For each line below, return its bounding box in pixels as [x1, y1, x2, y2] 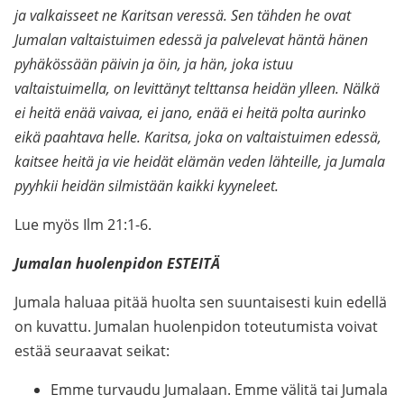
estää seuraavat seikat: [14, 341, 170, 361]
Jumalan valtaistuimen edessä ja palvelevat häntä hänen [14, 30, 368, 50]
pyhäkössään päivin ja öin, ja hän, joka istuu [14, 54, 293, 74]
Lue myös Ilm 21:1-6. [14, 215, 151, 234]
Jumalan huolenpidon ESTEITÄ [14, 253, 220, 273]
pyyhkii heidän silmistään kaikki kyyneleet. [14, 176, 279, 196]
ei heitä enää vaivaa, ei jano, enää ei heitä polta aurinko [14, 103, 366, 123]
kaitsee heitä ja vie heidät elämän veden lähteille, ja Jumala [14, 151, 385, 171]
